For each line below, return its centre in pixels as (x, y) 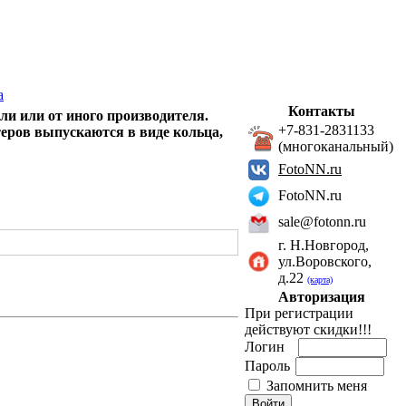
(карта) (320, 280)
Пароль (269, 366)
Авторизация (322, 297)
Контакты (322, 111)
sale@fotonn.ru (322, 222)
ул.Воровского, (325, 261)
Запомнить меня (317, 386)
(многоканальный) (336, 146)
